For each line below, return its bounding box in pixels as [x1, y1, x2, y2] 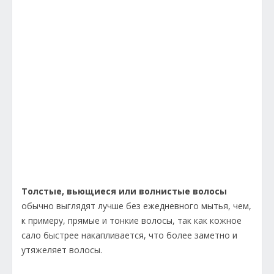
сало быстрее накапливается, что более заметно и [21, 229, 237, 242]
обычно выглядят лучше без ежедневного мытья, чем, [21, 200, 251, 212]
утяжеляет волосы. [21, 244, 102, 256]
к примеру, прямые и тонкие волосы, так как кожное [21, 215, 242, 227]
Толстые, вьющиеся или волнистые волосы [21, 185, 227, 198]
